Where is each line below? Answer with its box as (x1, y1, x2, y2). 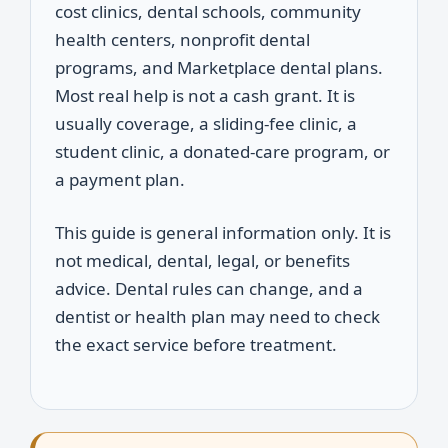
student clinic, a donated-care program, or (55, 139, 390, 163)
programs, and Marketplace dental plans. (55, 55, 383, 79)
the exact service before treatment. (55, 333, 337, 356)
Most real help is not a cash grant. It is (55, 83, 355, 107)
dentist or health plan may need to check (55, 305, 380, 328)
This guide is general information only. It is (55, 221, 391, 244)
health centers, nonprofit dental (55, 27, 310, 51)
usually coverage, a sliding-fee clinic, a (55, 111, 357, 135)
